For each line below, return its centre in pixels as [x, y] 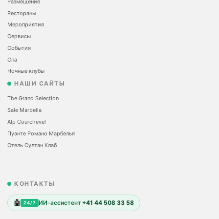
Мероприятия [26, 25]
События [19, 48]
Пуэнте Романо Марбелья [41, 133]
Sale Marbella [24, 110]
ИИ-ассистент [60, 203]
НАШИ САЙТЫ [40, 84]
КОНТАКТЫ [34, 184]
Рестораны [22, 13]
